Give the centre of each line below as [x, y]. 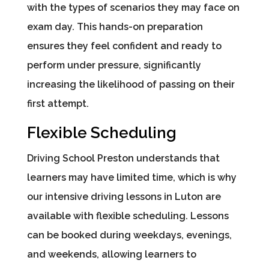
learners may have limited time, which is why [131, 178]
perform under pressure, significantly [114, 65]
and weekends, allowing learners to [111, 255]
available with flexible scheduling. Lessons [128, 216]
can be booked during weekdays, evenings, [129, 235]
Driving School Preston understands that [123, 159]
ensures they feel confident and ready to [124, 46]
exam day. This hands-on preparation [115, 27]
